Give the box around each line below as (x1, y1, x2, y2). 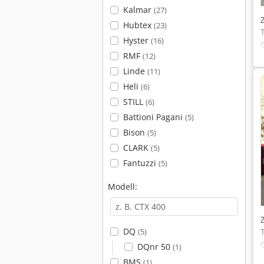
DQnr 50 (137, 241, 173, 252)
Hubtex (123, 19, 154, 31)
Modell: (108, 181, 137, 192)
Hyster (123, 35, 151, 46)
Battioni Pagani (123, 111, 185, 123)
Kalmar (123, 4, 154, 15)
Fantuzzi (123, 157, 159, 169)
